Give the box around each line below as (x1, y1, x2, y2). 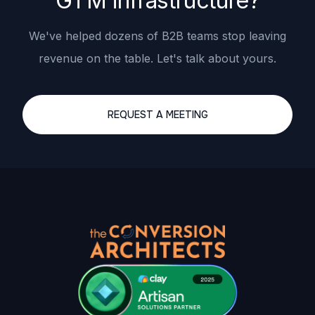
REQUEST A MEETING (107, 108, 208, 121)
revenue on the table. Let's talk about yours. (39, 51, 276, 65)
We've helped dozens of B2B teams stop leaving (29, 28, 286, 43)
